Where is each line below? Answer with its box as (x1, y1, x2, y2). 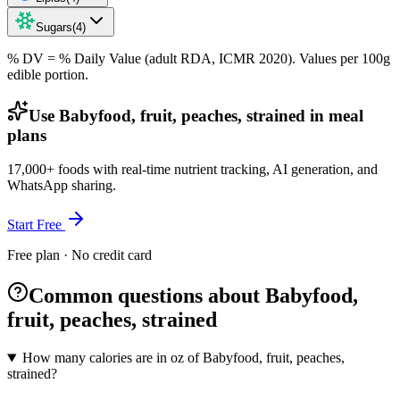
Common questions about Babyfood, (29, 284, 358, 308)
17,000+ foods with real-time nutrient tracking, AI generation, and (7, 162, 378, 178)
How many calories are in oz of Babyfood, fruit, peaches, (21, 350, 345, 366)
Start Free (7, 217, 65, 233)
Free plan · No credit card (7, 247, 152, 263)
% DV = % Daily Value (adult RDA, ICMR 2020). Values (7, 50, 340, 66)
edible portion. (7, 66, 88, 82)
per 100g (340, 50, 390, 66)
